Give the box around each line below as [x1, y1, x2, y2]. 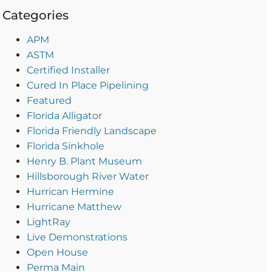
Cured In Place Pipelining [26, 80, 149, 92]
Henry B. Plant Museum [26, 155, 142, 168]
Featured [26, 95, 72, 107]
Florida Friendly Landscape [26, 125, 157, 137]
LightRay [26, 216, 70, 228]
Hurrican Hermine [26, 186, 114, 198]
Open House [26, 246, 88, 259]
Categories [2, 8, 69, 23]
